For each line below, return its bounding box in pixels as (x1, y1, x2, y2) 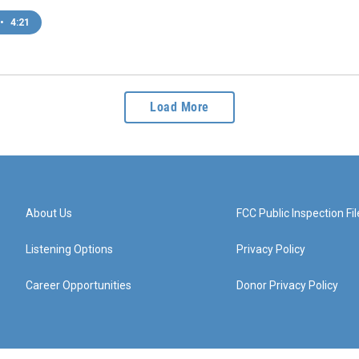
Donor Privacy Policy (236, 278, 339, 292)
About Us (26, 206, 72, 220)
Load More (150, 99, 209, 115)
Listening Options (26, 242, 113, 256)
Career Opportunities (26, 278, 131, 292)
